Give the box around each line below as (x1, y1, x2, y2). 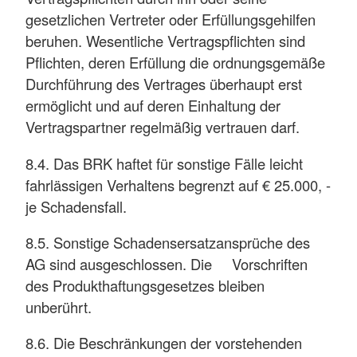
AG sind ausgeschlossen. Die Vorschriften (25, 253, 308, 274)
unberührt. (25, 296, 92, 317)
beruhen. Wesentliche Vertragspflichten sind (25, 30, 305, 52)
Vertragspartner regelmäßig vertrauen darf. (25, 116, 300, 138)
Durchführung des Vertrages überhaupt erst (25, 73, 302, 95)
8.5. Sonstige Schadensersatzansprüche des (25, 232, 310, 253)
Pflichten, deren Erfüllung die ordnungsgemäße (25, 52, 325, 73)
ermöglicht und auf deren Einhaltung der (25, 95, 280, 116)
